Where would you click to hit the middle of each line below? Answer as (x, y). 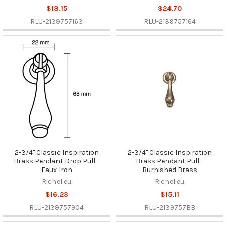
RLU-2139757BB (169, 207)
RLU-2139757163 (56, 21)
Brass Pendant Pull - (169, 161)
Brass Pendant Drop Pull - (56, 161)
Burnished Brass (169, 169)
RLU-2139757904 (56, 207)
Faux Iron (56, 169)
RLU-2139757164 (169, 21)
